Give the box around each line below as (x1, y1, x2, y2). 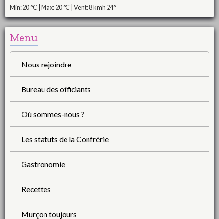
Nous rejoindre (21, 59, 71, 69)
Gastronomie (21, 159, 65, 169)
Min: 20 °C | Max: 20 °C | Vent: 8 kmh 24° (10, 4, 116, 12)
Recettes (21, 184, 51, 194)
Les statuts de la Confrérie (21, 134, 109, 144)
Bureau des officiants (21, 84, 91, 94)
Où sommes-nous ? (21, 109, 85, 119)
